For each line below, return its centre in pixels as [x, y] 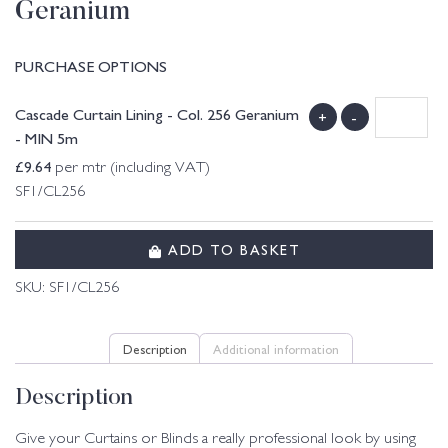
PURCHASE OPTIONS [91, 65]
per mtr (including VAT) [130, 169]
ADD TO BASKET [231, 248]
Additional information [276, 347]
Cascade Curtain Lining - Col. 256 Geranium [157, 113]
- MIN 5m [46, 137]
